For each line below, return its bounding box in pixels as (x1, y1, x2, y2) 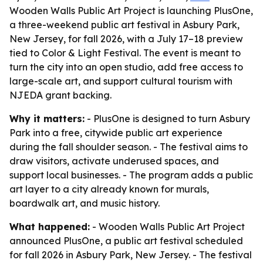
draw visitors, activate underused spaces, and (9, 155, 219, 167)
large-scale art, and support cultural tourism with (9, 75, 232, 87)
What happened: (9, 221, 90, 232)
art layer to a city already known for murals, (9, 183, 209, 195)
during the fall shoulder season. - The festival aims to (9, 141, 248, 153)
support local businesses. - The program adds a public (9, 169, 253, 181)
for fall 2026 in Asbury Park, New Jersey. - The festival (9, 249, 252, 261)
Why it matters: (9, 113, 85, 124)
